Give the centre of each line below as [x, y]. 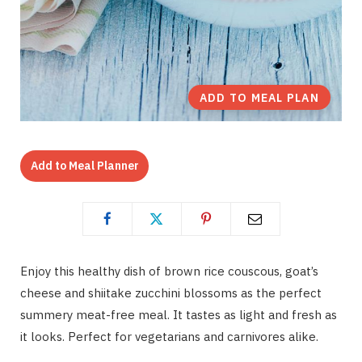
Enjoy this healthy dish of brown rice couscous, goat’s [169, 271]
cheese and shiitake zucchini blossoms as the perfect [171, 293]
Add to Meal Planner [84, 166]
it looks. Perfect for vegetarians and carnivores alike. [169, 336]
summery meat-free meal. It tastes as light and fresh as [179, 314]
